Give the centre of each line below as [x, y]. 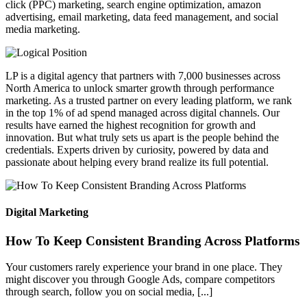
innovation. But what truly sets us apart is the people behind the [142, 138]
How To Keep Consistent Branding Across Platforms [152, 241]
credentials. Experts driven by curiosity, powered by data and [137, 150]
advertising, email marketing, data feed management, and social [142, 17]
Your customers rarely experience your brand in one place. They [144, 267]
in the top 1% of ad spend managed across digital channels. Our [143, 113]
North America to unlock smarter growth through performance [140, 88]
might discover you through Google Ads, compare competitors [140, 280]
